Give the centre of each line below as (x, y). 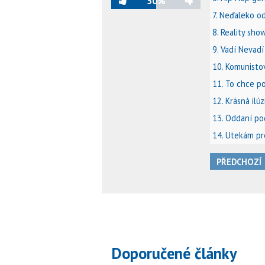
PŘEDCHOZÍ (239, 161)
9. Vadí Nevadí (238, 50)
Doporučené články (174, 253)
